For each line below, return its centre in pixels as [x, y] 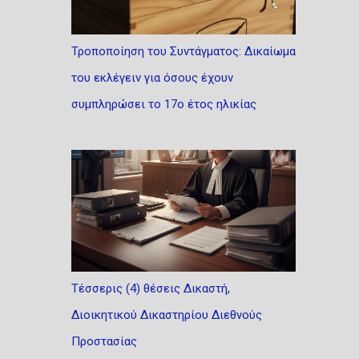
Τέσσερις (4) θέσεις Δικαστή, [150, 288]
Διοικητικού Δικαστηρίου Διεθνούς [166, 315]
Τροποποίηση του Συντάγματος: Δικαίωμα [183, 51]
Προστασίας [104, 341]
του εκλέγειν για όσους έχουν [152, 78]
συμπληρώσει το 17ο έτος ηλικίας [163, 104]
